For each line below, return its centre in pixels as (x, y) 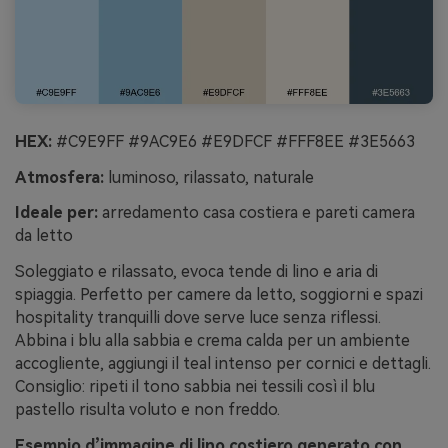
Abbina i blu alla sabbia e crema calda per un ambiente (212, 341)
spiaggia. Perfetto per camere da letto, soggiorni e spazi (219, 295)
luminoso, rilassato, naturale (209, 177)
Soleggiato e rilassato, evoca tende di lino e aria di (196, 272)
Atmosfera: (59, 177)
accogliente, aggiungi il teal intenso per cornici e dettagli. (223, 364)
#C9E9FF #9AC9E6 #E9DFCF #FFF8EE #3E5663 (233, 141)
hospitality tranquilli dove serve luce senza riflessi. (198, 318)
